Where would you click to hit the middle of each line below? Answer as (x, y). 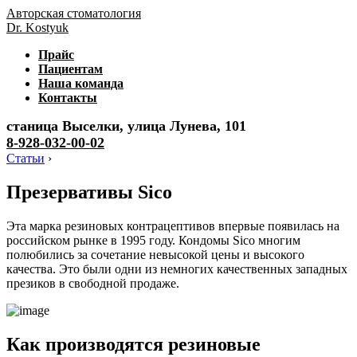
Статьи (25, 158)
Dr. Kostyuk (37, 27)
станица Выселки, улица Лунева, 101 (126, 126)
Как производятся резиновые (133, 344)
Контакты (68, 98)
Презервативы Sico (89, 192)
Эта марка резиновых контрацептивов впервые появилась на (173, 226)
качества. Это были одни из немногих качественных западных (177, 269)
